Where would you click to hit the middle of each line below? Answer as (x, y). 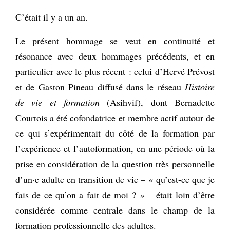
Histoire (200, 87)
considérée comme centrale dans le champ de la (115, 210)
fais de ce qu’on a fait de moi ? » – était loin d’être (115, 194)
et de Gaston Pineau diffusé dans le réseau (100, 87)
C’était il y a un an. (52, 17)
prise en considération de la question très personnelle (115, 164)
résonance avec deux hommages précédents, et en (115, 56)
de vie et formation (57, 102)
